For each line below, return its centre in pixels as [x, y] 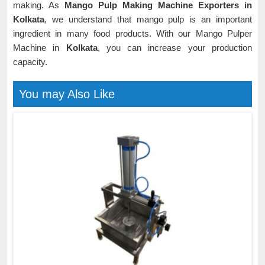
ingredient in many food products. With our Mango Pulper [132, 33]
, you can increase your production [175, 48]
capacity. [30, 62]
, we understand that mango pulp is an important [148, 19]
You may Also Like [67, 94]
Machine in [40, 48]
